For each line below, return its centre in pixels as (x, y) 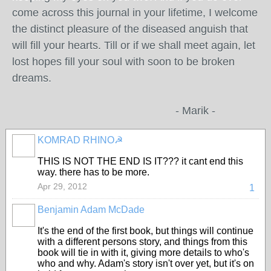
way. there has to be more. (93, 172)
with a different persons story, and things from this (142, 242)
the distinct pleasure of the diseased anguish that (130, 29)
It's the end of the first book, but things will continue (145, 231)
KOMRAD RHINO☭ (80, 140)
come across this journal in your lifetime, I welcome (135, 13)
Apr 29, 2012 (62, 186)
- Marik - (114, 111)
